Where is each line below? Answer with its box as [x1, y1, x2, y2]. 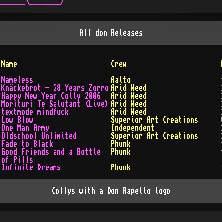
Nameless [1, 76, 34, 84]
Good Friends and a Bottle [1, 148, 101, 156]
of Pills [1, 156, 34, 164]
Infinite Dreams [1, 164, 61, 171]
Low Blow [1, 116, 34, 124]
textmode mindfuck [1, 108, 69, 116]
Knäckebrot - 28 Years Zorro [1, 84, 109, 92]
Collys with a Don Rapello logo [51, 187, 170, 195]
